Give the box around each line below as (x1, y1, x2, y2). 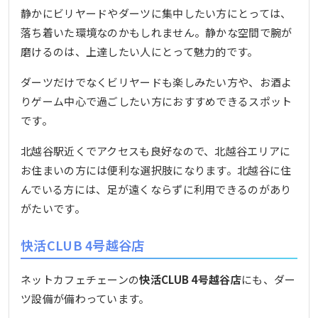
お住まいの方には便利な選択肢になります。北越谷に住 (21, 163, 292, 178)
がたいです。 (21, 201, 85, 216)
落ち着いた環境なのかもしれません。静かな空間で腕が (21, 25, 292, 40)
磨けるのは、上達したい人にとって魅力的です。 (21, 44, 258, 60)
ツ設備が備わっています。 (21, 290, 150, 306)
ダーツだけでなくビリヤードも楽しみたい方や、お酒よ (21, 75, 292, 90)
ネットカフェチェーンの (21, 271, 140, 287)
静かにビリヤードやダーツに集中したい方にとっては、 (21, 6, 292, 21)
